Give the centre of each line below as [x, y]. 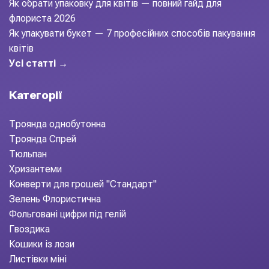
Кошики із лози [42, 244]
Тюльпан [28, 154]
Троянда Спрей [43, 139]
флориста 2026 [42, 18]
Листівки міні [38, 259]
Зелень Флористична [55, 199]
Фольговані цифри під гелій [68, 214]
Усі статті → [38, 63]
